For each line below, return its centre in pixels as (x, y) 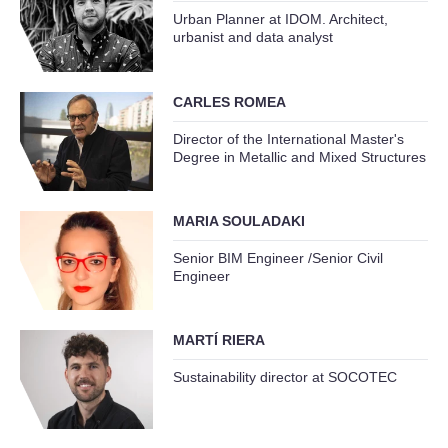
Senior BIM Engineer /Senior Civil (277, 257)
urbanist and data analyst (252, 37)
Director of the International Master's (288, 138)
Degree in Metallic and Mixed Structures (299, 156)
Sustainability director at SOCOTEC (284, 377)
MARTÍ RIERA (218, 340)
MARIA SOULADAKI (238, 220)
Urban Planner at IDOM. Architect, (280, 19)
